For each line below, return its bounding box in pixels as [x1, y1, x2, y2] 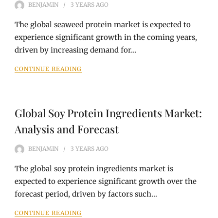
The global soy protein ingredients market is [15, 164, 173, 173]
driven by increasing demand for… [15, 45, 137, 54]
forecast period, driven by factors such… [15, 189, 157, 199]
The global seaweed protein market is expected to [15, 20, 191, 29]
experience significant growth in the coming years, [15, 33, 197, 42]
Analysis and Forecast [15, 122, 119, 136]
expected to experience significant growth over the [15, 177, 197, 186]
